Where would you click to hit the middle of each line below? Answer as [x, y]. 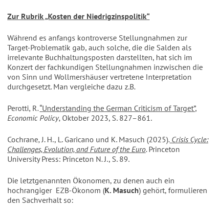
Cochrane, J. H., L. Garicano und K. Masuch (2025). [88, 140]
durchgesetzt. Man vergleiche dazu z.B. [71, 87]
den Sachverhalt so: [40, 200]
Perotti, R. [23, 108]
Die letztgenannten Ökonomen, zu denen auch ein [91, 181]
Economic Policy [33, 118]
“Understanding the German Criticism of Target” [117, 108]
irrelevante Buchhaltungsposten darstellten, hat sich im [100, 57]
